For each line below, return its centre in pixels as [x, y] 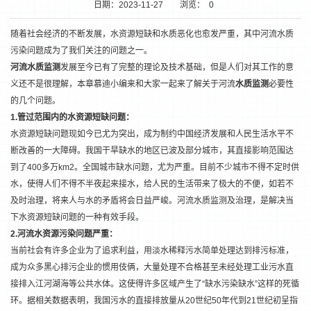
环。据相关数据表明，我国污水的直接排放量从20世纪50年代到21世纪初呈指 [154, 301]
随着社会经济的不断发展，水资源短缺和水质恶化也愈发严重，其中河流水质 [152, 34]
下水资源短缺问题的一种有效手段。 [77, 217]
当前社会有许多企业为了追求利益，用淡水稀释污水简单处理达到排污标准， [152, 251]
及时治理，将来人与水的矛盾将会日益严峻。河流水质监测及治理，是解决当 [152, 201]
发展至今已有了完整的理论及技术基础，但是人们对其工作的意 [177, 67]
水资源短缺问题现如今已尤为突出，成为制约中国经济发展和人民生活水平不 [152, 134]
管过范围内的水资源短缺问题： [76, 117]
